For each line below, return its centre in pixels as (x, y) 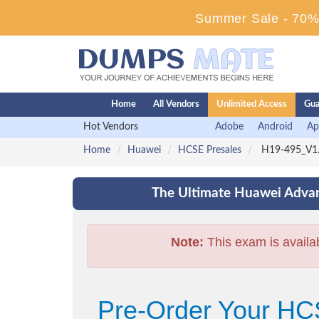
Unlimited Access (252, 104)
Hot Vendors (111, 127)
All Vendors (176, 104)
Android (275, 127)
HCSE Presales (210, 150)
